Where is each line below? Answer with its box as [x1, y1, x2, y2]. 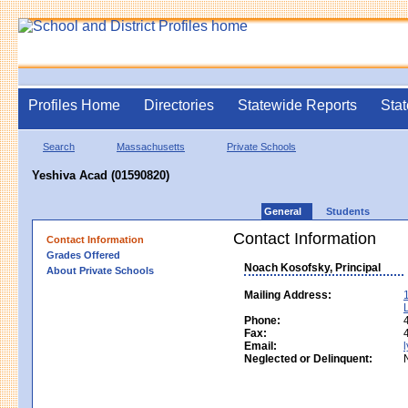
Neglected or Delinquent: [244, 352, 372, 365]
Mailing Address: [244, 288, 331, 301]
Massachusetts [117, 140, 185, 152]
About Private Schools [46, 264, 154, 276]
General [264, 205, 301, 217]
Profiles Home [28, 97, 120, 113]
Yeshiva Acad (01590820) [32, 168, 169, 182]
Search [43, 140, 75, 152]
